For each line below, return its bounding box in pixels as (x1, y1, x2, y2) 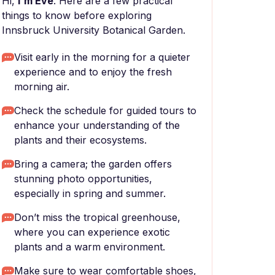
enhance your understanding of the (14, 119, 180, 131)
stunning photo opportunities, (14, 172, 152, 185)
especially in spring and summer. (14, 187, 166, 199)
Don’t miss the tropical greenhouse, (14, 211, 180, 223)
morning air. (14, 80, 69, 93)
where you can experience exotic (14, 226, 170, 238)
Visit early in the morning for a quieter (14, 51, 190, 63)
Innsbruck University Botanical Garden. (2, 24, 185, 36)
